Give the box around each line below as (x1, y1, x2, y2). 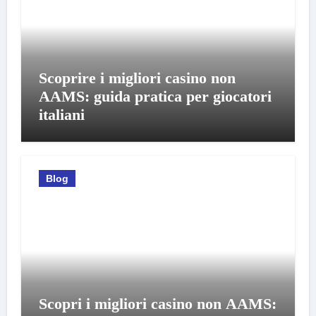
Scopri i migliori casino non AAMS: (38, 294, 276, 312)
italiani (38, 106, 85, 123)
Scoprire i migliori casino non (38, 69, 236, 87)
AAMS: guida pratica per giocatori (38, 87, 272, 105)
